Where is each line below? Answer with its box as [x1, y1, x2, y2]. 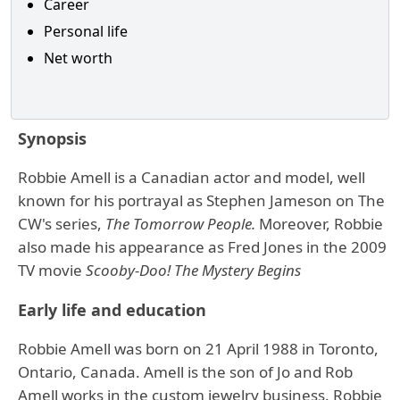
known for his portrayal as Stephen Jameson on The [18, 190, 385, 211]
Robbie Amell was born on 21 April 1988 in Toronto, [18, 338, 379, 359]
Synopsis [18, 128, 87, 149]
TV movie [18, 260, 86, 280]
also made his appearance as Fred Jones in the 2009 [18, 237, 387, 257]
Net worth [44, 48, 112, 68]
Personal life [44, 21, 128, 41]
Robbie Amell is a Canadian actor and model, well [18, 167, 365, 187]
